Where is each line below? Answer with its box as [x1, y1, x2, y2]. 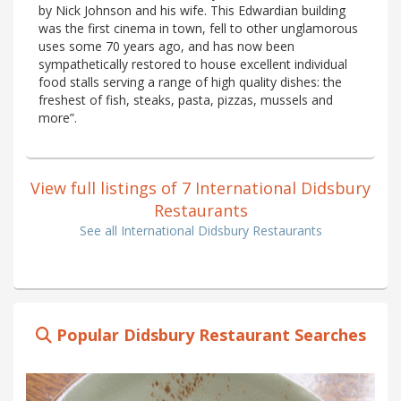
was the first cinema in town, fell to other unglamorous [38, 19, 358, 37]
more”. [38, 108, 77, 126]
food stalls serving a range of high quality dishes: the [38, 73, 342, 90]
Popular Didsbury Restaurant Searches [51, 323, 366, 346]
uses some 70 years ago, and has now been [38, 37, 294, 55]
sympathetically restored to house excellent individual [38, 55, 347, 73]
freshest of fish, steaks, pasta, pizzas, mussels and [38, 90, 333, 108]
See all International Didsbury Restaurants [79, 221, 322, 239]
